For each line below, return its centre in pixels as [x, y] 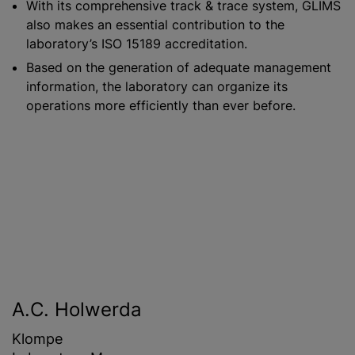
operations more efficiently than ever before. [161, 105]
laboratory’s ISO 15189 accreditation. [137, 43]
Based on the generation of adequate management [179, 67]
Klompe [37, 338]
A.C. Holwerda [77, 309]
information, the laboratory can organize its [157, 86]
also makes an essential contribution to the [155, 24]
